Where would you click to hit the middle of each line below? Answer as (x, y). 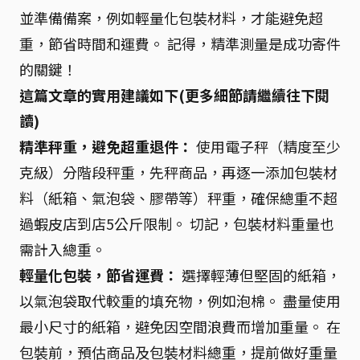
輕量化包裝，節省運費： (99, 275)
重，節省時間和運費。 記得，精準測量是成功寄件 (180, 44)
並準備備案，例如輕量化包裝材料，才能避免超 (171, 18)
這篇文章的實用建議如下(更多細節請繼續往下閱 (174, 95)
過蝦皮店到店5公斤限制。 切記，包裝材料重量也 (177, 224)
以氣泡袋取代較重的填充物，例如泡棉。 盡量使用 (180, 301)
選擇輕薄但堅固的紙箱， (260, 275)
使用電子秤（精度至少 (267, 147)
